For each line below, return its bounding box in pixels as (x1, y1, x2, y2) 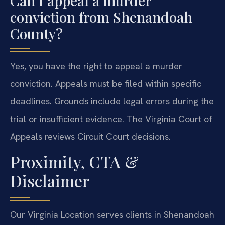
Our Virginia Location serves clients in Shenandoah (10, 209, 214, 221)
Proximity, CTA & (10, 151, 139, 173)
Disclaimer (10, 170, 89, 192)
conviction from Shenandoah (10, 7, 192, 26)
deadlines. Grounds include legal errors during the (10, 95, 214, 107)
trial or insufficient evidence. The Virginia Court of (10, 113, 212, 125)
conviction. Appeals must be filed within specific (10, 77, 201, 89)
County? (10, 24, 63, 43)
